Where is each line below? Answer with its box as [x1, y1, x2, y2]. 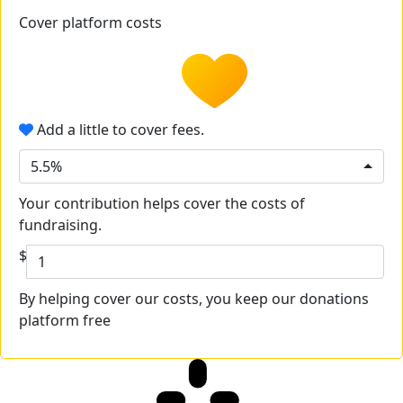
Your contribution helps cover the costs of [19, 193, 305, 214]
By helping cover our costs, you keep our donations [19, 289, 369, 309]
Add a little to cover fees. [33, 120, 204, 140]
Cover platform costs [19, 13, 166, 33]
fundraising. [19, 215, 102, 236]
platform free [19, 310, 111, 331]
